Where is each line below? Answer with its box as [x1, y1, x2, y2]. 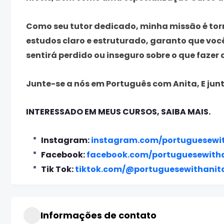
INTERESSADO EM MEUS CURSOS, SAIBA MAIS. [26, 105, 210, 117]
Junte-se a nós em [26, 77, 106, 89]
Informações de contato [40, 209, 156, 222]
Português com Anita [106, 77, 197, 89]
